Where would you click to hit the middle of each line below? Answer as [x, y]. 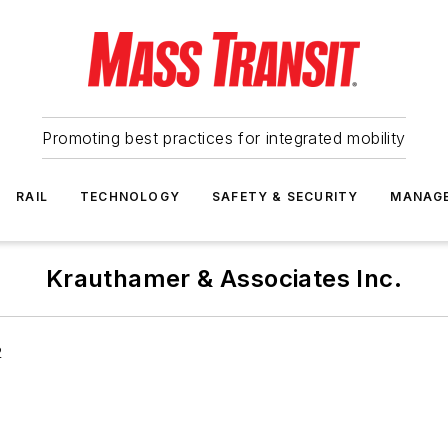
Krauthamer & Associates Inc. [224, 278]
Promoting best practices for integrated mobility [224, 138]
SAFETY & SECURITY [285, 196]
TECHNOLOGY [130, 196]
